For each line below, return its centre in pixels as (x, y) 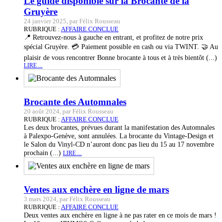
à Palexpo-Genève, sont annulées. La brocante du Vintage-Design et (119, 136)
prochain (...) (43, 152)
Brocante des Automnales (75, 102)
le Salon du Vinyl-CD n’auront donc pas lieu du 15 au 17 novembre (119, 144)
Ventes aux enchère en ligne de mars (96, 189)
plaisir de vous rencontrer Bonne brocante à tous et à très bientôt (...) (120, 58)
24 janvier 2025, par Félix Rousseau (72, 21)
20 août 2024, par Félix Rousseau (69, 111)
